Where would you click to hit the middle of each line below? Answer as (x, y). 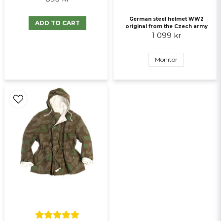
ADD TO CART (57, 23)
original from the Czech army (166, 27)
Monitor (166, 60)
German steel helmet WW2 (166, 19)
